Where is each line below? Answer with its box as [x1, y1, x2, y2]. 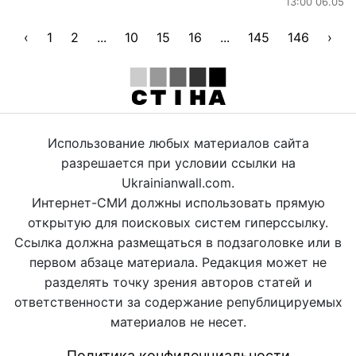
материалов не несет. [110, 313, 246, 330]
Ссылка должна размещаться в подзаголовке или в [14, 234, 342, 250]
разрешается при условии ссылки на [60, 154, 296, 171]
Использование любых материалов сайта [47, 134, 309, 151]
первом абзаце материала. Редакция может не [29, 253, 327, 270]
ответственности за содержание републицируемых [14, 293, 342, 310]
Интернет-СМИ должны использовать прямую [31, 194, 325, 211]
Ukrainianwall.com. [122, 174, 234, 191]
